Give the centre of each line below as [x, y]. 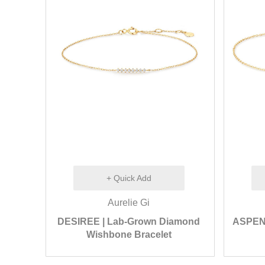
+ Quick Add [129, 178]
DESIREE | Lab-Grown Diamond [129, 222]
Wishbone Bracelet [129, 235]
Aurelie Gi [129, 203]
